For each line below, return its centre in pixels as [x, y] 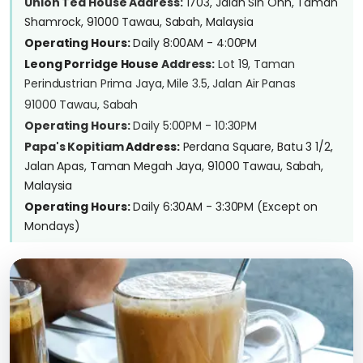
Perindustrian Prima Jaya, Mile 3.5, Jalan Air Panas [160, 83]
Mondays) [53, 226]
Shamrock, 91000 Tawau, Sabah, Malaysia [139, 22]
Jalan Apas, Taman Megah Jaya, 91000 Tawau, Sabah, [174, 166]
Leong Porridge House [93, 64]
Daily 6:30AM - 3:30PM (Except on [224, 207]
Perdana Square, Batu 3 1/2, [256, 147]
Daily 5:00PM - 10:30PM [194, 126]
